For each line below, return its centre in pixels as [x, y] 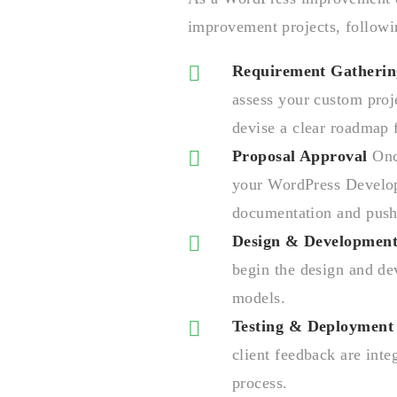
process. [260, 383]
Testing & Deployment [313, 326]
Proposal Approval [300, 156]
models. [259, 298]
